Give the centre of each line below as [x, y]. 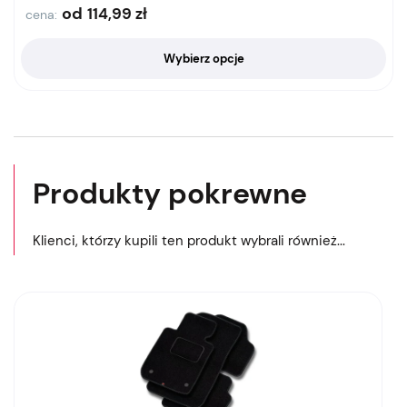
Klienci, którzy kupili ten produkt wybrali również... [189, 241]
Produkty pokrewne [170, 194]
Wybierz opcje [203, 59]
